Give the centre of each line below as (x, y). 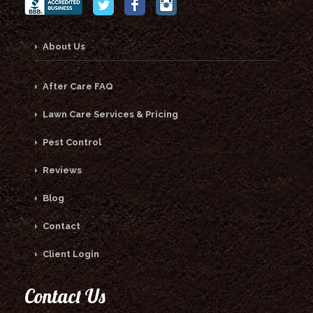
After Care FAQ (77, 86)
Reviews (61, 170)
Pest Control (71, 142)
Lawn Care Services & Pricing (109, 114)
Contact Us (65, 296)
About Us (63, 46)
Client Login (70, 254)
